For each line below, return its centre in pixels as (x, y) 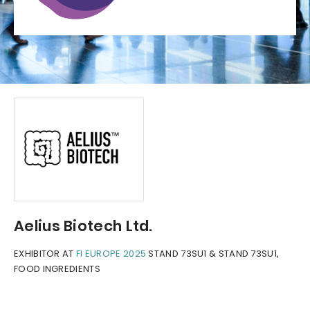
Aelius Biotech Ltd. (83, 226)
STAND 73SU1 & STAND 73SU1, (213, 254)
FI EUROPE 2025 (111, 254)
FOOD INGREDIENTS (57, 269)
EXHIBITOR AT (45, 254)
